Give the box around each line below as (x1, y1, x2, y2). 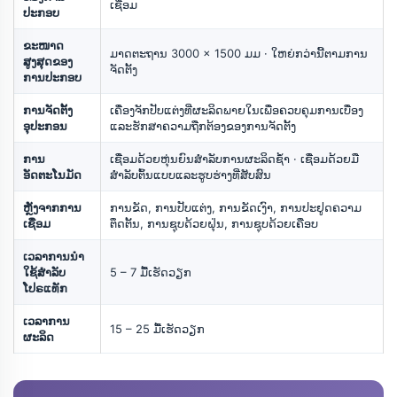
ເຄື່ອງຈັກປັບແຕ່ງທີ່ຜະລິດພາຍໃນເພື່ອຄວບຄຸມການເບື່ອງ (110, 102, 363, 117)
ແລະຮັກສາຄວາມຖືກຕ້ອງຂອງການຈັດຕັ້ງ (110, 118, 296, 133)
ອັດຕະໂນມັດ (23, 167, 82, 182)
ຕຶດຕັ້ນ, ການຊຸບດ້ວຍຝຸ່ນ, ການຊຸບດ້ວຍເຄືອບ (110, 215, 318, 230)
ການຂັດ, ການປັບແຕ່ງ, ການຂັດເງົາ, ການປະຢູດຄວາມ (110, 199, 362, 214)
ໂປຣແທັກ (23, 280, 67, 295)
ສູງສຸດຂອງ (23, 53, 73, 68)
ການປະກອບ (23, 69, 82, 84)
